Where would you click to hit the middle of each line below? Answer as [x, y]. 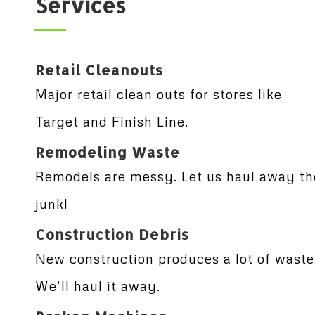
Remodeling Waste [108, 152]
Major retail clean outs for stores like [159, 94]
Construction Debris [112, 234]
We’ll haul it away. [98, 285]
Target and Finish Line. [112, 121]
